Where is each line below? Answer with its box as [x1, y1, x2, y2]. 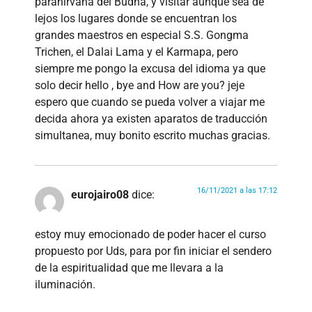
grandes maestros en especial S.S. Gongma [35, 29, 249, 42]
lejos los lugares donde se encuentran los [35, 12, 237, 26]
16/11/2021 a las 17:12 [197, 186, 277, 196]
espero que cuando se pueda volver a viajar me [35, 95, 265, 109]
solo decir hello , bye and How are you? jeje [35, 79, 244, 93]
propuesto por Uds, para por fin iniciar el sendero [35, 244, 272, 258]
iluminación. [35, 277, 95, 291]
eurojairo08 [71, 188, 129, 202]
